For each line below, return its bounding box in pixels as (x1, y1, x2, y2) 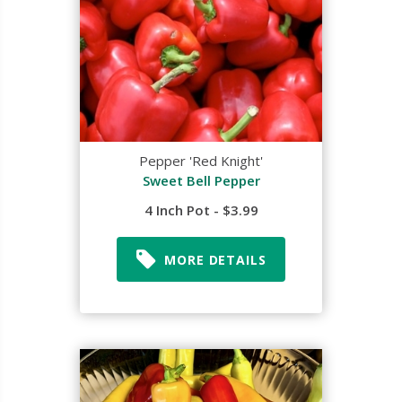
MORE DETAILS (164, 250, 267, 268)
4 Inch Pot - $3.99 (144, 201, 258, 219)
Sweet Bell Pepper (142, 171, 260, 189)
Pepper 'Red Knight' (139, 152, 263, 170)
